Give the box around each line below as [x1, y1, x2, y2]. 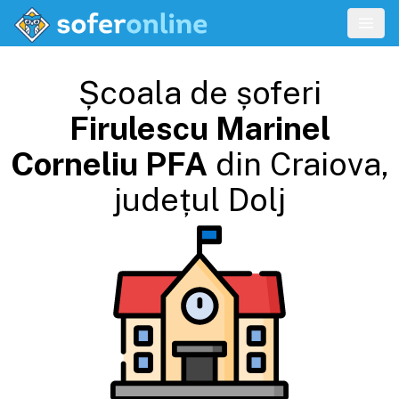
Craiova [269, 145, 381, 183]
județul [113, 181, 220, 218]
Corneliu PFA [10, 145, 208, 183]
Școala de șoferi [77, 74, 322, 111]
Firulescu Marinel [69, 110, 330, 147]
